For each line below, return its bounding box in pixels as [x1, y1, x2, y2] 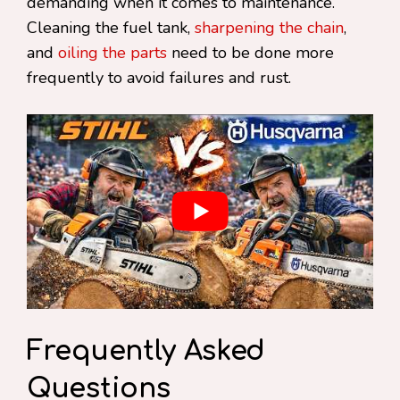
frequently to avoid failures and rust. [27, 67, 296, 88]
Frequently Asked [27, 337, 266, 367]
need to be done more [167, 42, 334, 63]
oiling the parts [58, 42, 167, 63]
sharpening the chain [195, 17, 344, 38]
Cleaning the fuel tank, [27, 17, 195, 38]
